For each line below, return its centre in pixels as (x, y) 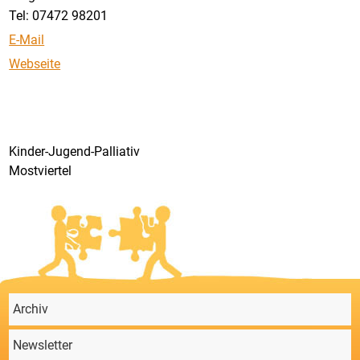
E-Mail (27, 39)
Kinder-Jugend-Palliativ (75, 152)
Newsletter (43, 346)
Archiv (31, 309)
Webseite (35, 64)
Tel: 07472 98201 (59, 15)
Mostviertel (41, 171)
